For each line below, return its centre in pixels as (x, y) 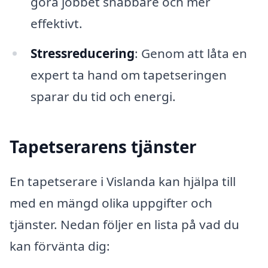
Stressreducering (82, 54)
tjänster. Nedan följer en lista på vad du (124, 224)
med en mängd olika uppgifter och (111, 202)
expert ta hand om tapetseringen (128, 75)
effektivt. (56, 24)
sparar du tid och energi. (103, 97)
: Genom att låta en (191, 54)
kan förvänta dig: (60, 246)
